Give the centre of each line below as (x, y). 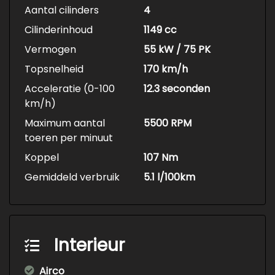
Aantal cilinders (62, 10)
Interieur (89, 246)
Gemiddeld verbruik (72, 177)
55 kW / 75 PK (177, 50)
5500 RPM (168, 123)
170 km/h (166, 69)
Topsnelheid (54, 69)
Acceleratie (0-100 (70, 89)
